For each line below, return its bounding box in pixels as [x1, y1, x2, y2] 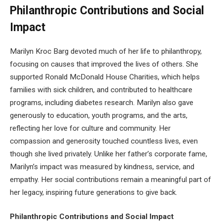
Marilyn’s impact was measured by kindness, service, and [10, 162, 194, 171]
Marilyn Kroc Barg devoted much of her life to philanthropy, [10, 46, 202, 56]
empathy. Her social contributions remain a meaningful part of [10, 175, 211, 184]
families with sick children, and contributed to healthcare [10, 85, 192, 94]
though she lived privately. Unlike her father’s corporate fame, [10, 149, 207, 158]
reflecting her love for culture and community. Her [10, 123, 171, 133]
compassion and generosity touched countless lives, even [10, 136, 198, 146]
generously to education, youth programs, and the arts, [10, 110, 187, 120]
